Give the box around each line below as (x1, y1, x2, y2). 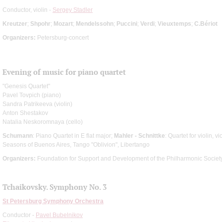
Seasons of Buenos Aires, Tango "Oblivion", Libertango (2, 141, 150, 148)
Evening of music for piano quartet (2, 67, 126, 77)
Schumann (2, 132, 33, 139)
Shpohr (30, 20, 51, 27)
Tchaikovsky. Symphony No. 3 (2, 182, 107, 192)
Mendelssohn (76, 20, 113, 27)
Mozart (54, 20, 73, 27)
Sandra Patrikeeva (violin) (2, 100, 72, 108)
